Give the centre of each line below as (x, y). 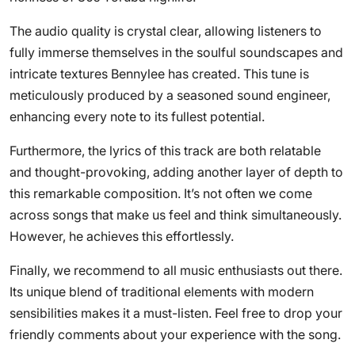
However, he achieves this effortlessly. (122, 236)
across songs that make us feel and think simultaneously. (176, 215)
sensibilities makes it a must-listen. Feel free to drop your (176, 313)
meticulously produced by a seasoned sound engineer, (170, 95)
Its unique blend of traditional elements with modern (162, 292)
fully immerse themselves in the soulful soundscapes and (176, 52)
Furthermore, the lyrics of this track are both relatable (165, 151)
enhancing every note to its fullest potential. (137, 116)
